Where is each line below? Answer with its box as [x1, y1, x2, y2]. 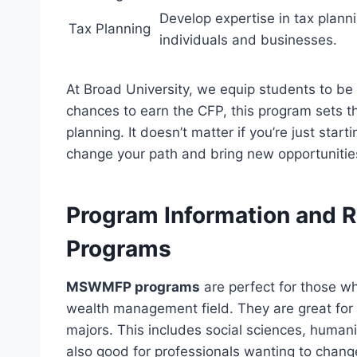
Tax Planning [69, 21, 151, 37]
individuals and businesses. [159, 32, 337, 49]
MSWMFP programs [66, 279, 200, 296]
